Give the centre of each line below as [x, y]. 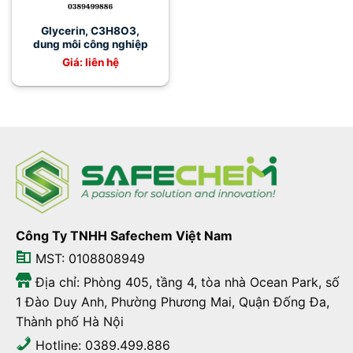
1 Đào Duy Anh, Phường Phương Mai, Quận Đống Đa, [172, 302]
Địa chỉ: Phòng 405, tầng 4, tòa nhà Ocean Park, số [185, 282]
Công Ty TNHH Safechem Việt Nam [124, 235]
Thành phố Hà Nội [69, 322]
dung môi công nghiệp [90, 45]
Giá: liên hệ [90, 62]
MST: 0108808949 [88, 259]
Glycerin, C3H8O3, [90, 31]
